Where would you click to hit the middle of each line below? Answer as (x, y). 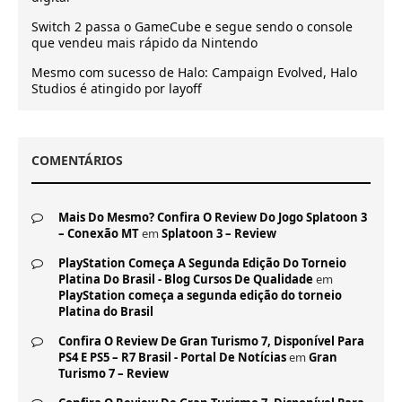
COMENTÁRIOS (77, 161)
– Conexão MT (99, 234)
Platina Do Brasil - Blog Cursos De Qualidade (186, 280)
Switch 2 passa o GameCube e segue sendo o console (192, 27)
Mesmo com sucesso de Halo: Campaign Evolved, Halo (194, 73)
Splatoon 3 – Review (219, 234)
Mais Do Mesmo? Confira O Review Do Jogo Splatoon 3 (213, 218)
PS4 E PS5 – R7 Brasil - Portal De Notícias (172, 358)
